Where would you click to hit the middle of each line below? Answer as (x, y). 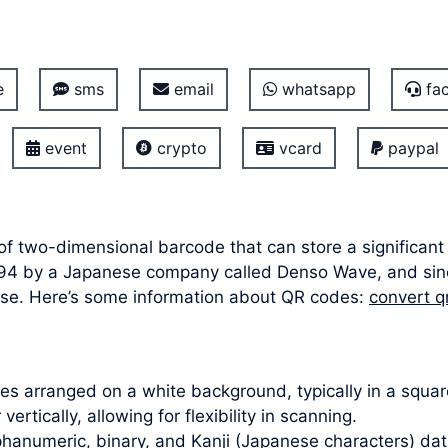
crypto (179, 147)
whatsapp (316, 89)
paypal (410, 147)
